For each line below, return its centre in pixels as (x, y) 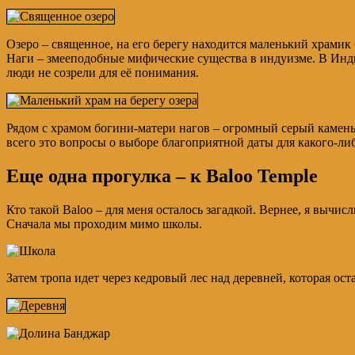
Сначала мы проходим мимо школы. (104, 223)
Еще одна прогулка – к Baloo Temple (162, 176)
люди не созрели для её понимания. (103, 73)
